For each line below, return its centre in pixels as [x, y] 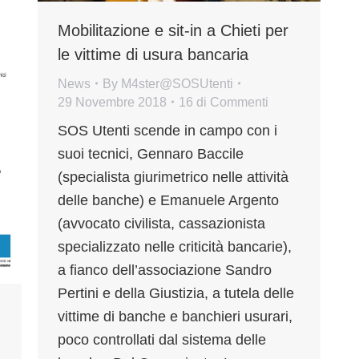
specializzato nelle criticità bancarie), [175, 246]
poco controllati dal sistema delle [162, 339]
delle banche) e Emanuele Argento [168, 200]
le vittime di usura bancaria [153, 54]
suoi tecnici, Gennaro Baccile [151, 153]
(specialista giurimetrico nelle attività [173, 177]
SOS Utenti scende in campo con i [167, 130]
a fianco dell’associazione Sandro [165, 270]
